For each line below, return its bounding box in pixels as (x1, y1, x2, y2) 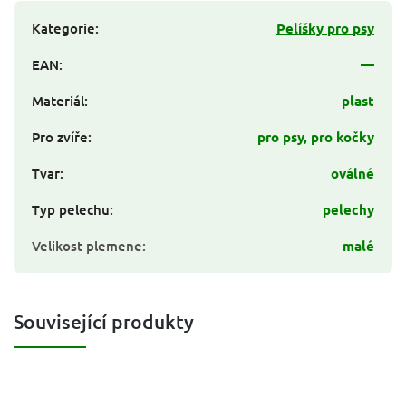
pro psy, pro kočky (257, 128, 374, 147)
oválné (331, 164, 374, 183)
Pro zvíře (32, 128, 88, 147)
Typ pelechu (32, 200, 110, 219)
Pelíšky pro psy (276, 19, 374, 38)
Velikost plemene (32, 237, 142, 256)
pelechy (323, 200, 374, 219)
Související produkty (14, 309, 194, 334)
